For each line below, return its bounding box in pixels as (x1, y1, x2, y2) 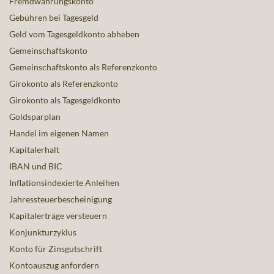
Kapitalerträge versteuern (9, 210, 107, 221)
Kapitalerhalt (9, 144, 59, 155)
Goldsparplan (9, 111, 61, 122)
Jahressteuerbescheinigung (9, 194, 112, 205)
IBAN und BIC (9, 161, 62, 172)
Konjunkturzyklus (9, 227, 76, 238)
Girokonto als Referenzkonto (9, 78, 118, 89)
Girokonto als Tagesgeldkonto (9, 95, 120, 106)
